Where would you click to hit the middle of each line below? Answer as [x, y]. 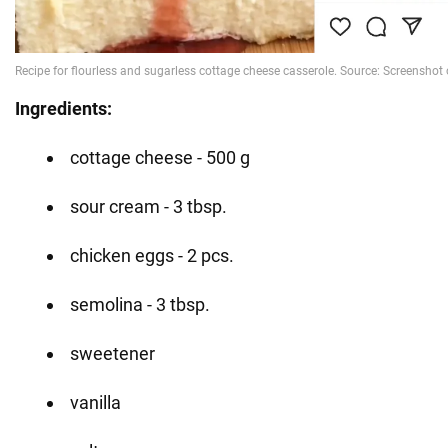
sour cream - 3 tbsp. [148, 207]
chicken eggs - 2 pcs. [152, 256]
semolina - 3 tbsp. [140, 305]
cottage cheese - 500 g [160, 158]
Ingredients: [63, 109]
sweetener [112, 354]
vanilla [95, 403]
